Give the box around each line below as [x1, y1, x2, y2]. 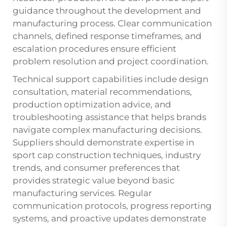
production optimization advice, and [13, 99, 171, 110]
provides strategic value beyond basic [13, 175, 175, 186]
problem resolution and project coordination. [13, 56, 209, 67]
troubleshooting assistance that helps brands [13, 112, 206, 123]
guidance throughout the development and [13, 6, 201, 16]
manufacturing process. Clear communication [13, 18, 212, 29]
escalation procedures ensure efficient [13, 44, 176, 54]
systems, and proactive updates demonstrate [13, 213, 206, 224]
